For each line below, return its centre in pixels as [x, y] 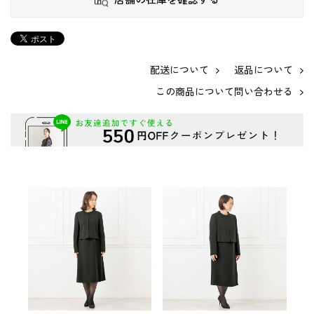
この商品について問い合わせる [224, 92]
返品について [263, 70]
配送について [180, 70]
